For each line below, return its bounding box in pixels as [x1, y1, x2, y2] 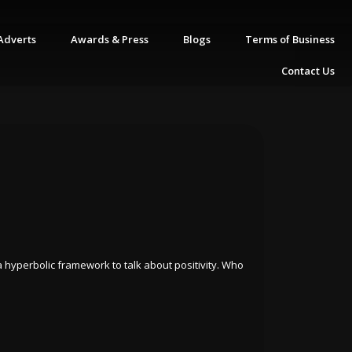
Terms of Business [245, 32, 335, 46]
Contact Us [281, 64, 335, 78]
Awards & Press [71, 32, 148, 46]
